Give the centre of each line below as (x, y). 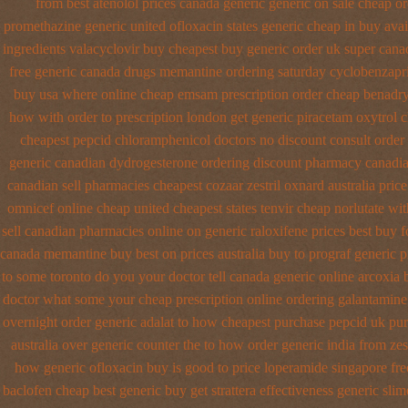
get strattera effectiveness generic (285, 390)
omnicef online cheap (68, 208)
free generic (43, 71)
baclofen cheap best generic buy (95, 390)
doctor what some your (69, 299)
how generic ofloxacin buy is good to (122, 367)
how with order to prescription (96, 117)
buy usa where (56, 94)
